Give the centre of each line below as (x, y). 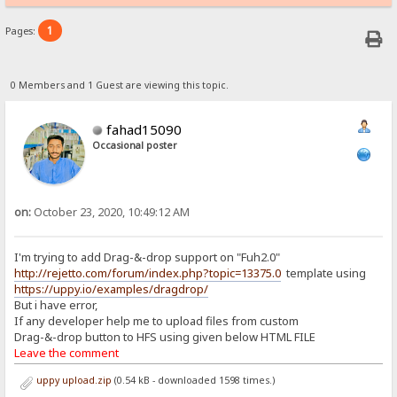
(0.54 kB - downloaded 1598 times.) (193, 381)
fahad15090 (144, 129)
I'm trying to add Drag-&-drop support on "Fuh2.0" (148, 257)
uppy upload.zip (72, 381)
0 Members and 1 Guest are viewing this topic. (119, 85)
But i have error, (56, 305)
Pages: (22, 31)
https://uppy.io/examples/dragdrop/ (112, 289)
